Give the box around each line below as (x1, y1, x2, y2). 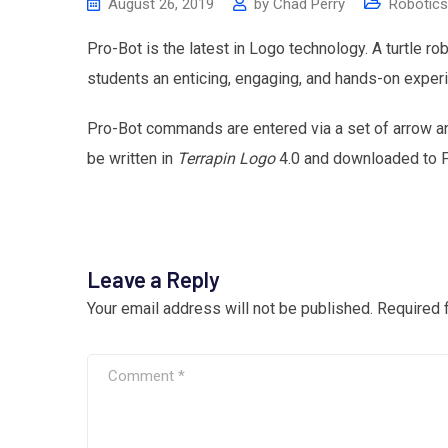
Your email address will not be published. (87, 299, 373, 318)
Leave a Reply (87, 266, 220, 292)
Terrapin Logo (177, 149, 275, 168)
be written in (87, 149, 177, 168)
